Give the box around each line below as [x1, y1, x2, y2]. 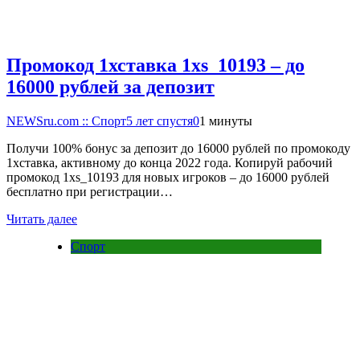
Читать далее [6, 211, 77, 226]
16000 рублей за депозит [6, 76, 215, 97]
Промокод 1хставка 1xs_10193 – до [6, 54, 305, 76]
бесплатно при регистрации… [6, 184, 173, 198]
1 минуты [199, 113, 252, 128]
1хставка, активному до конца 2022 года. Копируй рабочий [6, 155, 333, 170]
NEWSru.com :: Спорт [6, 113, 126, 128]
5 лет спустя [126, 113, 193, 128]
